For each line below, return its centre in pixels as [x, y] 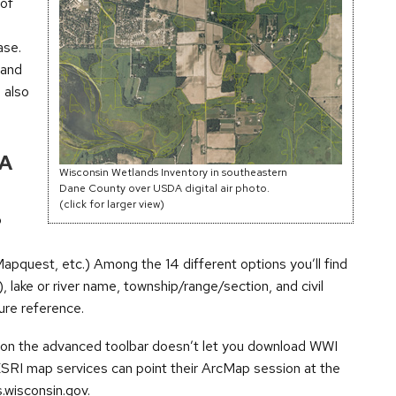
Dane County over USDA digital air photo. [164, 189]
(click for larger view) [112, 205]
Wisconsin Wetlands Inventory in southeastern [173, 173]
